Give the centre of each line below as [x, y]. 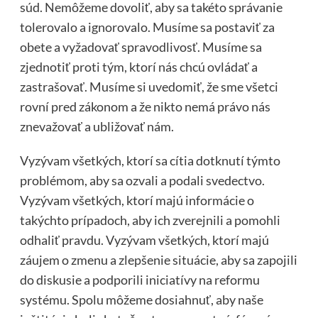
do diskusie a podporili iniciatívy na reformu [139, 279]
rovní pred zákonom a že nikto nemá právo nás [145, 106]
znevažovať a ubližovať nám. [97, 126]
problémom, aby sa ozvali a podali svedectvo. [142, 180]
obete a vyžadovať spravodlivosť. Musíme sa [141, 46]
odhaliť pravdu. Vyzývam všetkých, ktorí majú [144, 240]
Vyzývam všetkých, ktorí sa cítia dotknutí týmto [150, 160]
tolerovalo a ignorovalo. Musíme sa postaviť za [147, 27]
